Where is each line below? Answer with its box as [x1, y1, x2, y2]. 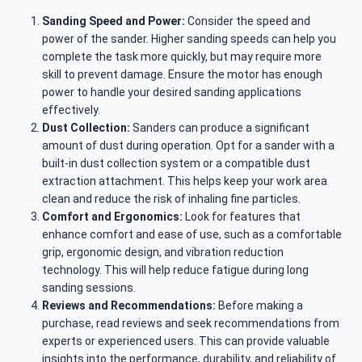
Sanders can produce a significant [133, 121, 309, 135]
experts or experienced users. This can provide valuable [42, 335, 330, 348]
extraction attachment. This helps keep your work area [42, 175, 327, 188]
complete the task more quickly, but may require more [42, 50, 322, 64]
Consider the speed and [185, 15, 310, 28]
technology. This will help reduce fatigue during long [42, 263, 309, 277]
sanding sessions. [42, 281, 136, 295]
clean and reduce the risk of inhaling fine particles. [42, 192, 301, 206]
